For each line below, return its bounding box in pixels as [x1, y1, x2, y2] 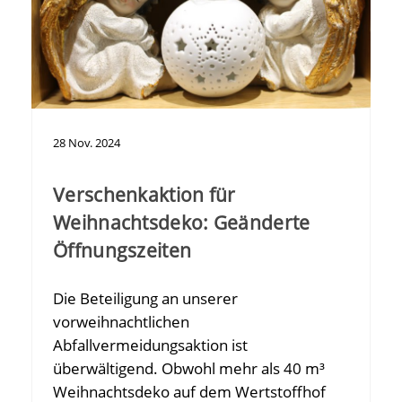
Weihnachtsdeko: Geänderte [53, 210, 310, 236]
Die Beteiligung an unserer [53, 288, 238, 310]
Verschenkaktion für [53, 182, 236, 208]
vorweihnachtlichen [53, 311, 189, 333]
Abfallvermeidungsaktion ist [53, 335, 248, 356]
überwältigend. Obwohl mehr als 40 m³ [53, 358, 325, 380]
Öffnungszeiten [53, 238, 192, 264]
